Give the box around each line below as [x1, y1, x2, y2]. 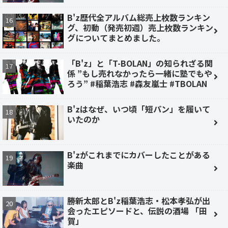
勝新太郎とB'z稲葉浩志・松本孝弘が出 [67, 194, 210, 207]
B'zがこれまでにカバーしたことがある [67, 148, 210, 161]
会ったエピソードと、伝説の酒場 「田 [67, 204, 207, 217]
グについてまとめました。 [67, 31, 165, 44]
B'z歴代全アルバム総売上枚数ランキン [67, 11, 210, 23]
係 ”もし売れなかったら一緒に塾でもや [67, 67, 212, 79]
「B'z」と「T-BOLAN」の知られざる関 [67, 56, 213, 69]
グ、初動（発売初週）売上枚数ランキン [67, 21, 213, 34]
